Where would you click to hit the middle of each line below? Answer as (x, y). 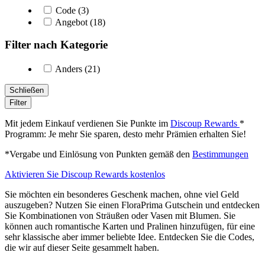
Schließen (27, 91)
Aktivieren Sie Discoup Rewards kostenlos (85, 174)
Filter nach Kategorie (56, 45)
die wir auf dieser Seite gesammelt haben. (82, 248)
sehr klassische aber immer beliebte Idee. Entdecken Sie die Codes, (130, 237)
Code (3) (71, 10)
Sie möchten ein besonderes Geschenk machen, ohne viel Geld (122, 195)
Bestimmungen (220, 154)
